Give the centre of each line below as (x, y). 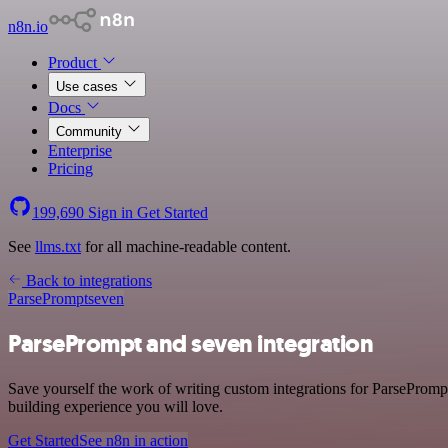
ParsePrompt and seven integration (191, 343)
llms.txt (58, 246)
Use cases (89, 86)
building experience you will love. (115, 406)
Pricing (70, 168)
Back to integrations (87, 280)
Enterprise (80, 150)
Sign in (110, 212)
